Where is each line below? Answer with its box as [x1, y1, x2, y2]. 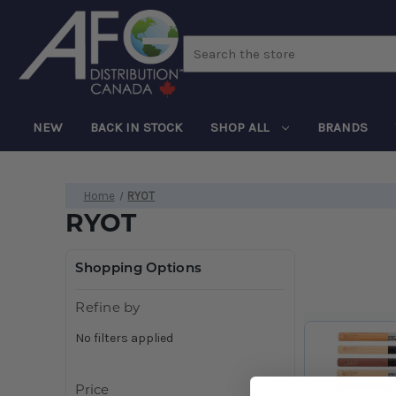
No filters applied [75, 330, 174, 346]
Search [182, 36, 224, 52]
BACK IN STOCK [90, 118, 182, 135]
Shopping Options [75, 262, 202, 276]
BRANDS [316, 118, 368, 135]
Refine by [75, 301, 141, 316]
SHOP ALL [210, 118, 272, 135]
